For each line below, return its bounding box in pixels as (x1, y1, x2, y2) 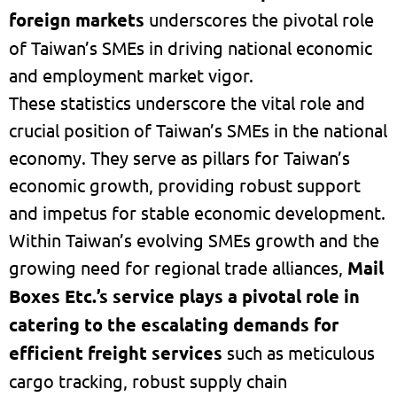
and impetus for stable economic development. (9, 200, 385, 223)
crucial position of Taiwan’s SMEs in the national (9, 118, 387, 141)
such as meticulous (222, 340, 375, 363)
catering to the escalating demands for (9, 312, 339, 336)
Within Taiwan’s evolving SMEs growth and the (9, 228, 379, 251)
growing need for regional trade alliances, (9, 255, 347, 278)
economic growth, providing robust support (9, 173, 361, 196)
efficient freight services (9, 340, 222, 364)
